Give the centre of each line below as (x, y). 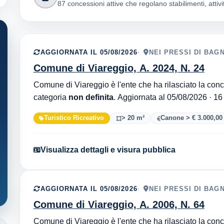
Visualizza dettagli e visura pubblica (108, 150)
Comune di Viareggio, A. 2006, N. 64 (119, 205)
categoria (51, 97)
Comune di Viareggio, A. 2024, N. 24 (119, 68)
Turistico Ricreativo (74, 118)
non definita (91, 97)
